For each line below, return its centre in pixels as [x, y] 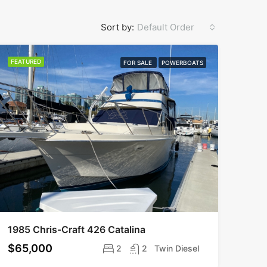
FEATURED [26, 61]
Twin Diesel [176, 248]
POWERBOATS [182, 63]
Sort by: [117, 27]
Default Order [166, 27]
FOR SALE [138, 63]
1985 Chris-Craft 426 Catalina [76, 229]
